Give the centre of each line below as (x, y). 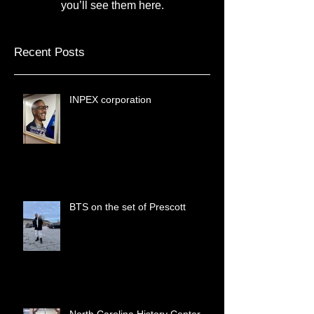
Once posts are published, (112, 15)
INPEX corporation (110, 122)
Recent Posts (49, 75)
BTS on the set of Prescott (128, 229)
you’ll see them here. (112, 28)
